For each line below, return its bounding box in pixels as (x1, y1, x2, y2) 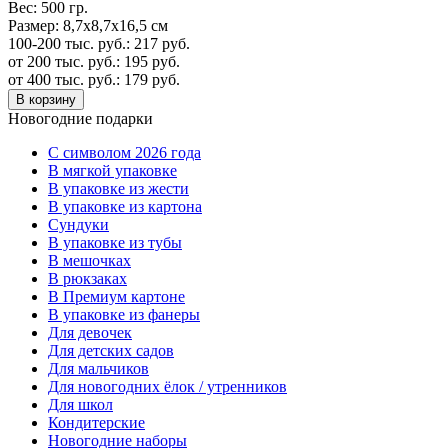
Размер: (8, 16, 59, 34)
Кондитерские (48, 413, 145, 431)
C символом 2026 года (48, 143, 201, 161)
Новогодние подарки (8, 109, 153, 127)
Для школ (48, 395, 113, 413)
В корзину (16, 91, 76, 107)
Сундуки (48, 215, 109, 233)
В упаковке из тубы (48, 233, 182, 251)
